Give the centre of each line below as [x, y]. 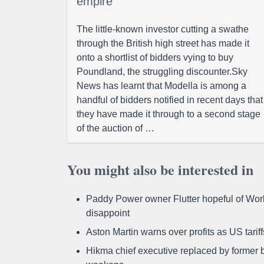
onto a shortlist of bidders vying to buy [155, 57]
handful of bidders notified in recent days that [170, 100]
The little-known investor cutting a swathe [163, 29]
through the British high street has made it [163, 43]
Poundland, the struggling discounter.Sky [162, 72]
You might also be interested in [160, 169]
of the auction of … [115, 128]
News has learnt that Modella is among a [161, 86]
